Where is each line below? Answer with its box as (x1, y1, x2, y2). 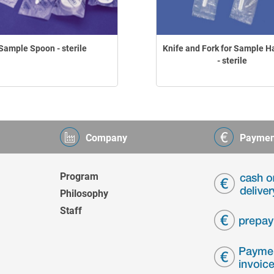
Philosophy (60, 188, 108, 199)
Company (86, 132, 127, 144)
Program (60, 171, 98, 182)
